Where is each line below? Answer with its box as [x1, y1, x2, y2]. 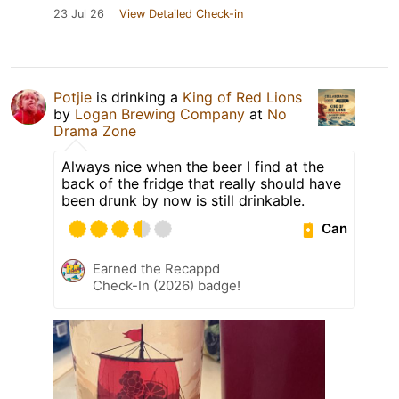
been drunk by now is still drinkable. [61, 191, 305, 209]
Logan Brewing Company [75, 104, 245, 123]
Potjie [53, 87, 92, 106]
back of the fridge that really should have [61, 174, 341, 192]
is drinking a [92, 87, 183, 106]
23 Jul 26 [53, 6, 104, 20]
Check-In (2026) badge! [93, 276, 240, 294]
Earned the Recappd [93, 259, 220, 277]
